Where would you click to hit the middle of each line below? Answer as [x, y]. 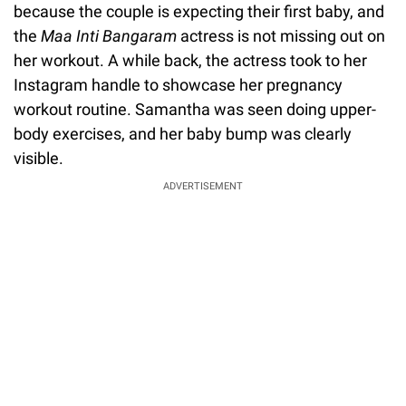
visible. [39, 158]
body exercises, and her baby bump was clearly [183, 133]
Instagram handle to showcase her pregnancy [178, 84]
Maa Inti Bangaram [109, 35]
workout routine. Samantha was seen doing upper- [195, 109]
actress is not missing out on [281, 35]
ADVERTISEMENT [203, 186]
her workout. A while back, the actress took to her [190, 60]
